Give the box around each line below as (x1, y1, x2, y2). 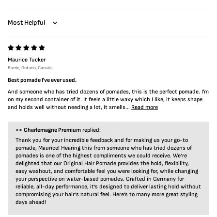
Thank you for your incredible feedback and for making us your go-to (15, 137, 188, 144)
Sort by (7, 22, 25, 29)
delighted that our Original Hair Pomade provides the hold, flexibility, (15, 160, 189, 167)
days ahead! (15, 199, 46, 206)
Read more (131, 104, 158, 111)
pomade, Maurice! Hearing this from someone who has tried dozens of (15, 144, 192, 152)
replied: (81, 126, 101, 134)
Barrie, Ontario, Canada (8, 65, 53, 71)
